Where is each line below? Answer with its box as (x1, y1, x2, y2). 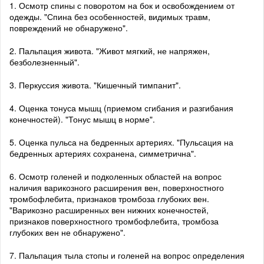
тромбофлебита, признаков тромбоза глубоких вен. (9, 193, 209, 205)
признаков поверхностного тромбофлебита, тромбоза (9, 215, 219, 227)
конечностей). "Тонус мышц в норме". (9, 113, 155, 126)
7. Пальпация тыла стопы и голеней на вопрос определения (9, 249, 245, 262)
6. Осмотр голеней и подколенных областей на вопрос (9, 170, 222, 183)
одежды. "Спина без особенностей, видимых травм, (9, 11, 210, 23)
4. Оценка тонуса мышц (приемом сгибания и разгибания (9, 102, 233, 114)
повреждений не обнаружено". (9, 22, 128, 34)
